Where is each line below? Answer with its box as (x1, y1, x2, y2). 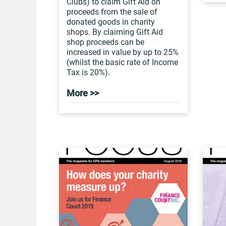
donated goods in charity (67, 17, 155, 27)
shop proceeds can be (67, 37, 144, 47)
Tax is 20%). (67, 68, 110, 77)
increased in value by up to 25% (67, 47, 179, 57)
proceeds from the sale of (67, 7, 157, 17)
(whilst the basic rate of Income (67, 58, 178, 67)
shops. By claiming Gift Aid (67, 27, 163, 37)
